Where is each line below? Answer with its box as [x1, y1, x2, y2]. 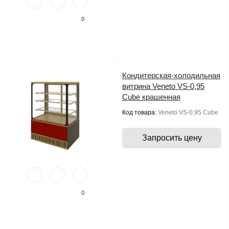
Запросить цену [142, 133, 202, 142]
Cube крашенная [122, 93, 180, 101]
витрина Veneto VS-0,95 [122, 82, 204, 90]
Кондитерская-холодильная [122, 71, 220, 80]
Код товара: [122, 109, 158, 116]
